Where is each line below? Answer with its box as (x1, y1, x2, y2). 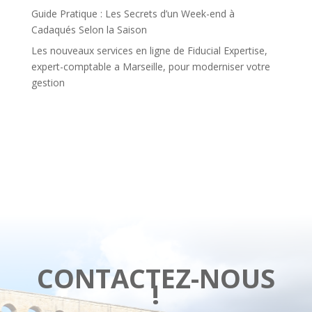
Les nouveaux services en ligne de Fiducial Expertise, (31, 43, 267, 57)
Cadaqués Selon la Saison (31, 22, 147, 36)
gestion (31, 75, 65, 89)
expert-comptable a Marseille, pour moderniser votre (31, 59, 270, 73)
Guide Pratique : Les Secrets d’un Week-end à (31, 6, 235, 20)
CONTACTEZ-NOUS (36, 259, 275, 296)
